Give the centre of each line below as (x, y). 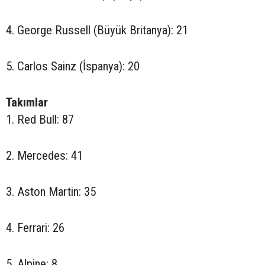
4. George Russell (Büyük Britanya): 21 (97, 30)
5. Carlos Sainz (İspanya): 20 (73, 66)
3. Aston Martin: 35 (51, 192)
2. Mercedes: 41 (44, 156)
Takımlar (27, 102)
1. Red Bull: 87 (40, 119)
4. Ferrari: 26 (35, 228)
